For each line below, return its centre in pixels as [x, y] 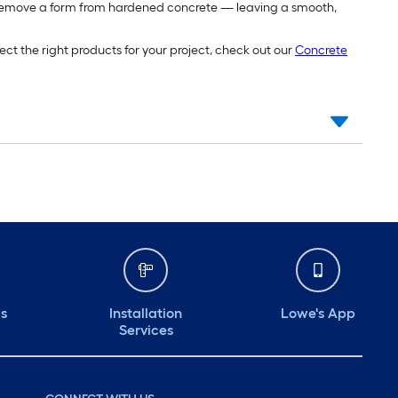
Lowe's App [318, 314]
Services [146, 330]
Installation [146, 314]
